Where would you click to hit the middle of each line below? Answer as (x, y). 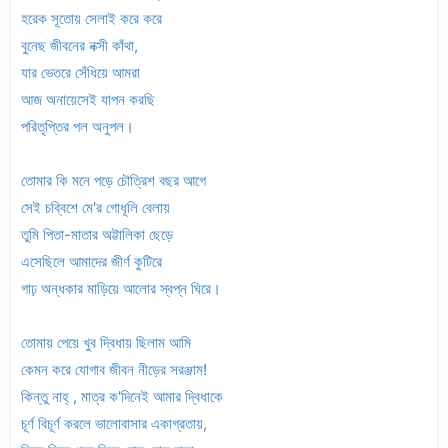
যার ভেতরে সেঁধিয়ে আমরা (82, 72)
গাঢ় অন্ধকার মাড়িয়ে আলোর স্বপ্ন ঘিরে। (121, 288)
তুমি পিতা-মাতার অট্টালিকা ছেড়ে (99, 234)
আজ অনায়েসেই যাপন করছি (90, 99)
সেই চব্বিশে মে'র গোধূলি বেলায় (97, 207)
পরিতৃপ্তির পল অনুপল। (77, 126)
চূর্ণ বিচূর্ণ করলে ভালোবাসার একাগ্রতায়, (116, 423)
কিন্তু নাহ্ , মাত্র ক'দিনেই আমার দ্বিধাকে (122, 396)
